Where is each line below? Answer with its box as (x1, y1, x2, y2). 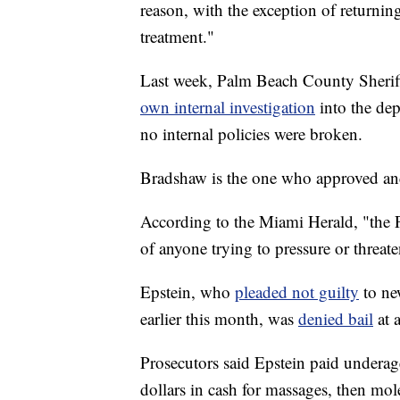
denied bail (298, 307, 373, 330)
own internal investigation (140, 96, 315, 119)
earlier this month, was (140, 307, 298, 330)
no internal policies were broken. (140, 122, 362, 146)
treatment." (140, 25, 214, 48)
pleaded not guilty (235, 280, 359, 304)
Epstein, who (140, 280, 235, 304)
